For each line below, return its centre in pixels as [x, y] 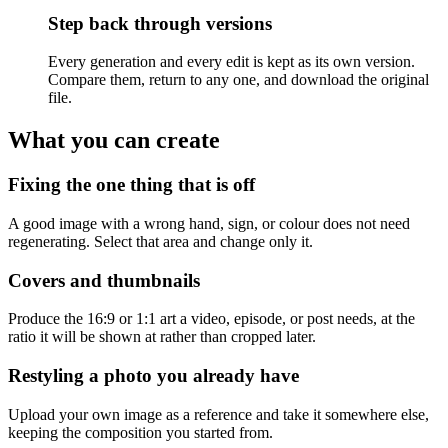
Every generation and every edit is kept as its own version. [231, 62]
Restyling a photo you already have [153, 375]
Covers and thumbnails [104, 280]
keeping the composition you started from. [140, 432]
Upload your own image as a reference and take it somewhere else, [218, 414]
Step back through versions [160, 23]
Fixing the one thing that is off [131, 185]
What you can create [114, 140]
